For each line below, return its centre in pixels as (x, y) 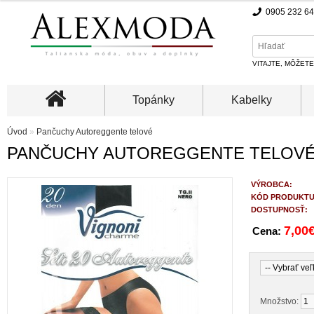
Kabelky (252, 100)
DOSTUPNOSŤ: (279, 210)
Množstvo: (280, 301)
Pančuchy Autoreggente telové (95, 132)
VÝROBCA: (272, 184)
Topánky (154, 100)
